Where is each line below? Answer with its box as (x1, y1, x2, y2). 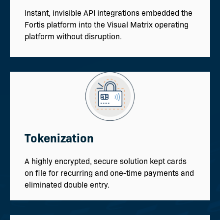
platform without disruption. (25, 30, 124, 41)
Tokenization (25, 129, 94, 145)
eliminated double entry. (25, 179, 110, 190)
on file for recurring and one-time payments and (25, 167, 194, 178)
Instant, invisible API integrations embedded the (25, 7, 192, 18)
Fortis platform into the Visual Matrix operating (25, 19, 189, 29)
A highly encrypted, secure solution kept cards (25, 156, 187, 166)
